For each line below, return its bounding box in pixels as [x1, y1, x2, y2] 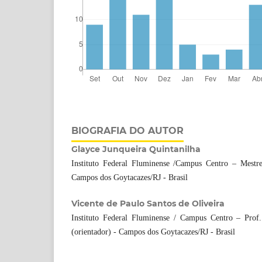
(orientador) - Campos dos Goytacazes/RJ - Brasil [71, 227, 235, 236]
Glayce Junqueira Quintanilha [71, 143, 201, 154]
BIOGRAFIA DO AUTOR [71, 125, 184, 136]
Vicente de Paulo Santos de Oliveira [71, 198, 225, 209]
